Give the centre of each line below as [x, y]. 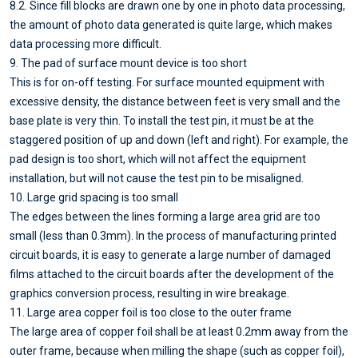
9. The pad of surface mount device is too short [128, 63]
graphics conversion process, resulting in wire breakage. [149, 293]
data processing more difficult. [86, 44]
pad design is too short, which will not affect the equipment [158, 159]
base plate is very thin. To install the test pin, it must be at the [162, 120]
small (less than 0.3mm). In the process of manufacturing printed [173, 235]
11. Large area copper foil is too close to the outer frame [151, 312]
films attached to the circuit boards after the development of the [172, 274]
